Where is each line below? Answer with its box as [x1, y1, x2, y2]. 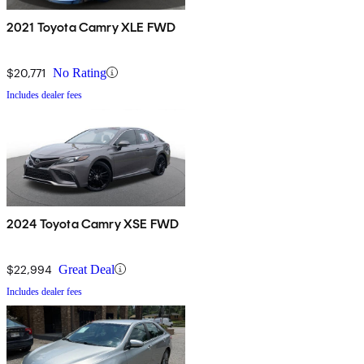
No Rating [53, 65, 106, 80]
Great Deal [58, 262, 115, 276]
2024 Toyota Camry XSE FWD [6, 215, 179, 232]
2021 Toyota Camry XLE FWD [6, 19, 175, 35]
